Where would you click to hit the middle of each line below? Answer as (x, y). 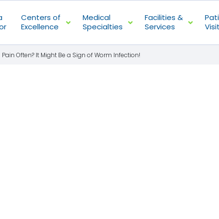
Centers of (41, 17)
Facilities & (164, 17)
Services (160, 27)
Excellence (40, 27)
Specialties (102, 27)
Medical (96, 17)
